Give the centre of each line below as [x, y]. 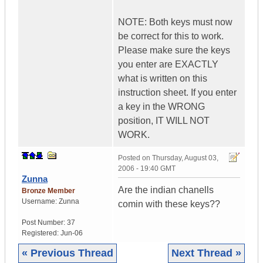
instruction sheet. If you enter [177, 93]
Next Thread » [206, 253]
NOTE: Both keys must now [175, 22]
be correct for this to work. [171, 36]
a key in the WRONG [161, 107]
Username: [40, 202]
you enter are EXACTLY [168, 65]
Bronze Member [48, 191]
